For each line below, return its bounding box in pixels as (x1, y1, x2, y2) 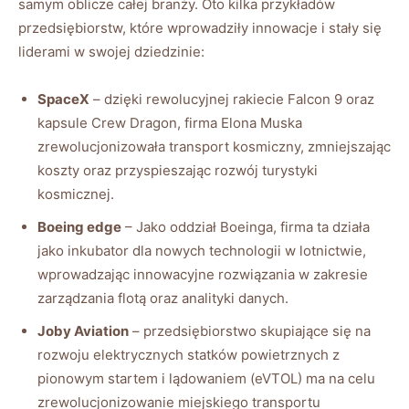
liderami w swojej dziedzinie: (18, 42, 204, 60)
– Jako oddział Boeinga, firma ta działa (121, 217, 370, 236)
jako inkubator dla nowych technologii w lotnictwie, (37, 241, 366, 259)
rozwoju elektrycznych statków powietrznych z (37, 345, 340, 363)
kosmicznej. (37, 184, 114, 203)
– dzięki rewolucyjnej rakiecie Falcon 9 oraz (89, 89, 374, 108)
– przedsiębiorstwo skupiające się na (129, 321, 371, 340)
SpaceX (37, 89, 89, 108)
